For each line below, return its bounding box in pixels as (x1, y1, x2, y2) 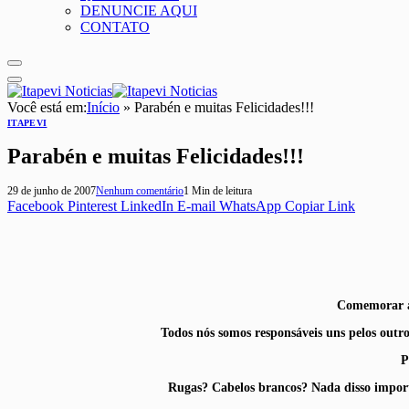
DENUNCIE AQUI (80, 3, 197, 19)
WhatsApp (219, 197, 281, 214)
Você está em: (7, 100, 87, 116)
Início (87, 100, 120, 116)
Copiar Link (285, 197, 355, 214)
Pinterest (68, 197, 117, 214)
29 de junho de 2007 (7, 184, 96, 197)
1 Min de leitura (184, 184, 252, 197)
